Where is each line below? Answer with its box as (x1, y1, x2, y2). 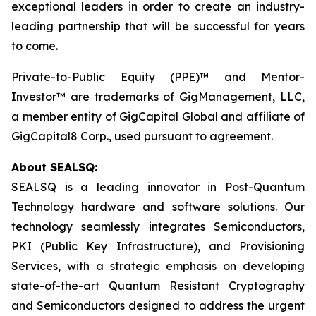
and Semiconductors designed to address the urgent (11, 298, 305, 312)
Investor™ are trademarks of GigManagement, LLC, (11, 90, 305, 104)
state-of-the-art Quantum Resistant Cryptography (11, 279, 305, 293)
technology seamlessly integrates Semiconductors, (11, 219, 305, 233)
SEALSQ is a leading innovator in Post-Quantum (11, 180, 305, 194)
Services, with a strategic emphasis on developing (11, 259, 305, 273)
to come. (11, 39, 58, 53)
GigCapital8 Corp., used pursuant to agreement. (11, 129, 273, 143)
